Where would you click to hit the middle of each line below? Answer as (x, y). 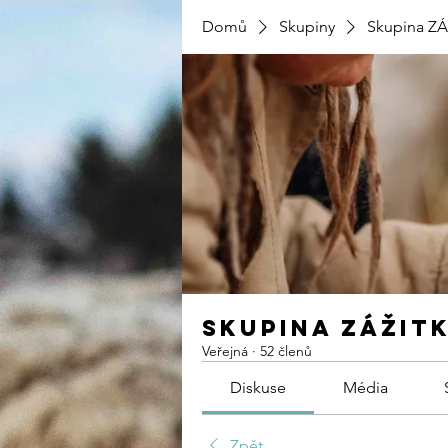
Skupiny (307, 26)
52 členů (286, 351)
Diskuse (258, 387)
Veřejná (225, 351)
